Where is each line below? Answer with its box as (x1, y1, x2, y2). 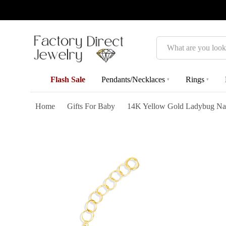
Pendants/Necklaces (101, 75, 165, 84)
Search (156, 39, 178, 47)
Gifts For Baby (67, 102, 115, 110)
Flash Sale (50, 75, 85, 84)
